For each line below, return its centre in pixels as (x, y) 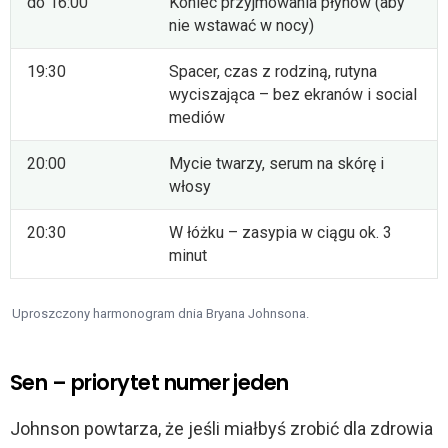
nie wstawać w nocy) (241, 26)
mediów (197, 118)
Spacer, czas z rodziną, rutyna (273, 72)
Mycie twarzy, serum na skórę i (276, 164)
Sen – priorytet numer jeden (149, 383)
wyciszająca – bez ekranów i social (293, 95)
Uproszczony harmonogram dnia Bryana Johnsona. (160, 314)
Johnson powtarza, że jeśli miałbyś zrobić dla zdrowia (221, 429)
